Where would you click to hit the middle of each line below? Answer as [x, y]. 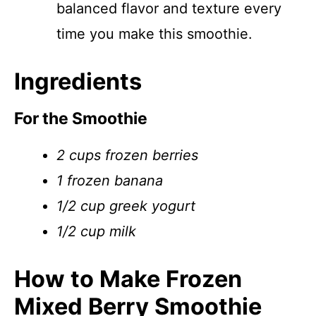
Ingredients [78, 81]
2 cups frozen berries [127, 155]
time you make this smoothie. [154, 34]
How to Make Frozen [128, 279]
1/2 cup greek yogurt [126, 206]
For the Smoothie [81, 119]
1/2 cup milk [96, 231]
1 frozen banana [110, 181]
